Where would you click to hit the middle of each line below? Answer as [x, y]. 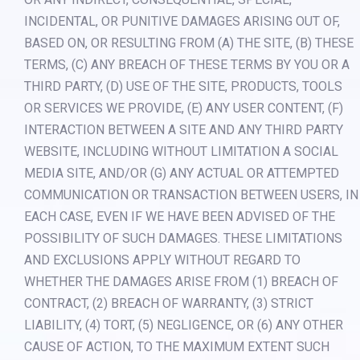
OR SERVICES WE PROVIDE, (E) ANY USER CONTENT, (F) [184, 108]
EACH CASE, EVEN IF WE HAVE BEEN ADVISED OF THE [180, 217]
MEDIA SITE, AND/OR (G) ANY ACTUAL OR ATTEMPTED [182, 174]
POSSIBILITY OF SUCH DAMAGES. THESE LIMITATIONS [183, 239]
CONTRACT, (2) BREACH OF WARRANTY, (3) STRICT [169, 304]
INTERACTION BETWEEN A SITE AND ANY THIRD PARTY [184, 130]
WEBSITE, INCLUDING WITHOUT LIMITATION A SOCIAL [181, 152]
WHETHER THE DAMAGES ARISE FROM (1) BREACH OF [181, 282]
